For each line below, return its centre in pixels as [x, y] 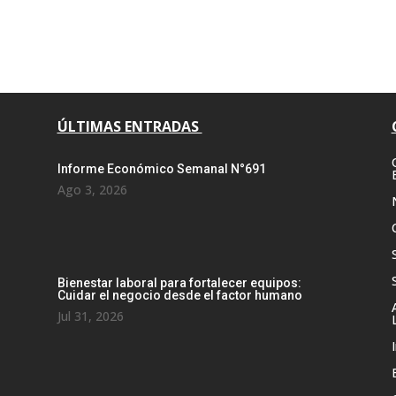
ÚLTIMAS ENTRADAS [129, 126]
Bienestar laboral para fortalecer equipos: [179, 283]
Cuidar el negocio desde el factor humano [179, 296]
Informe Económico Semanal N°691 [161, 169]
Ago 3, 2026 [92, 190]
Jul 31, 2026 [90, 316]
